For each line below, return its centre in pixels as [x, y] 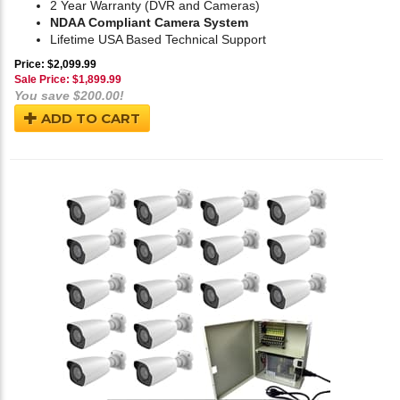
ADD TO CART [89, 119]
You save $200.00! [69, 96]
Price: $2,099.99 [55, 65]
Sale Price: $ [46, 80]
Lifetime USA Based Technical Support [158, 40]
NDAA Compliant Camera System [149, 23]
